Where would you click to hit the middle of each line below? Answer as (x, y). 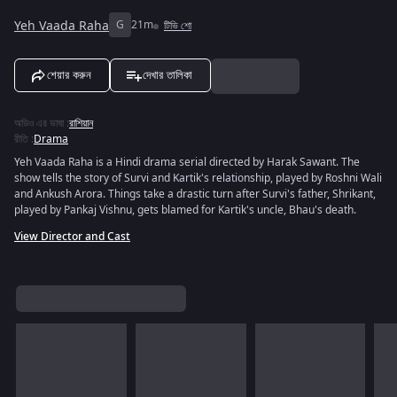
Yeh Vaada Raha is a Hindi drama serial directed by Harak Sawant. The (187, 162)
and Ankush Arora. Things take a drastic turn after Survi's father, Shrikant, (195, 194)
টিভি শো (178, 26)
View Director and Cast (72, 237)
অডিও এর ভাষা (39, 123)
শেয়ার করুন (69, 75)
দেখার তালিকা (167, 75)
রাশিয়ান (81, 123)
